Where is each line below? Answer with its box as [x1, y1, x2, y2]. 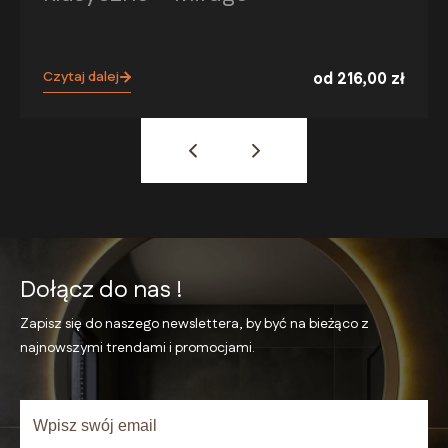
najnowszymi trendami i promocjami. [20, 337, 255, 358]
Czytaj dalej [43, 66, 119, 87]
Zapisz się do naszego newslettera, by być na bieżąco [20, 313, 361, 334]
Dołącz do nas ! [20, 272, 183, 307]
